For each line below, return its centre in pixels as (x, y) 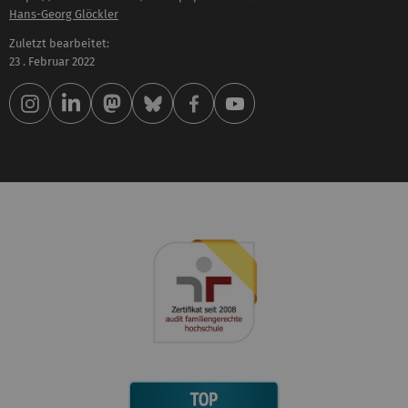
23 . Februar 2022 (52, 62)
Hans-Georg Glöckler (64, 14)
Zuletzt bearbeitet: (59, 44)
